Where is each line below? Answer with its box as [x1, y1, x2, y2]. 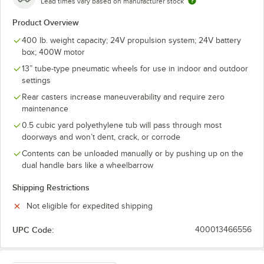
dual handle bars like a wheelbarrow [22, 161, 153, 170]
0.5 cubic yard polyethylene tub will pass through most [22, 121, 222, 130]
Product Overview [12, 18, 79, 27]
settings [22, 76, 51, 85]
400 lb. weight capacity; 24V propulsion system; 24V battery [22, 36, 241, 45]
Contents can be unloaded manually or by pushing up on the [22, 149, 243, 158]
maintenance [22, 104, 68, 113]
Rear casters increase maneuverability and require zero [22, 93, 225, 101]
